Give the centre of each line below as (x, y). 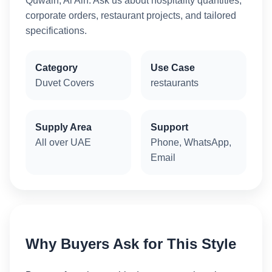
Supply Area (63, 127)
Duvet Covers (64, 83)
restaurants (175, 83)
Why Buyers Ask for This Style (131, 243)
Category (56, 67)
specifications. (56, 30)
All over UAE (63, 142)
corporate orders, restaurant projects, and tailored (131, 15)
